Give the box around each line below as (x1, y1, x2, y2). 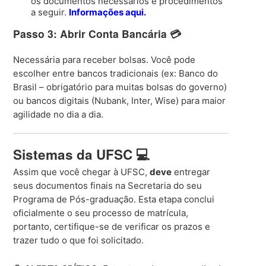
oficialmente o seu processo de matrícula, (13, 207, 189, 219)
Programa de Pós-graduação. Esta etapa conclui (13, 194, 215, 205)
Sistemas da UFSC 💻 (13, 145, 150, 164)
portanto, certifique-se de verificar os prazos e (13, 221, 211, 233)
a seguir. (31, 6, 69, 18)
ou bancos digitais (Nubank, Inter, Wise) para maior (13, 94, 226, 106)
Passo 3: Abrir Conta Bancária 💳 (13, 26, 182, 42)
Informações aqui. (69, 6, 148, 18)
